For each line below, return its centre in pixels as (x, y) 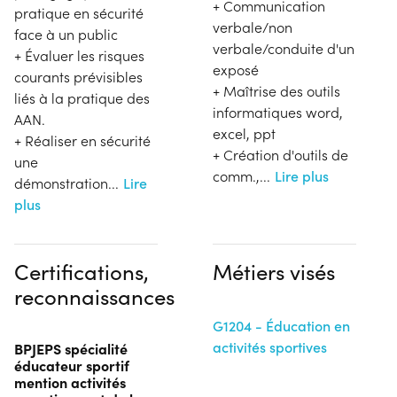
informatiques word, (278, 112)
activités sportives (270, 346)
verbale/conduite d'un (284, 48)
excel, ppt (244, 133)
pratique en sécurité (79, 12)
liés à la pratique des (82, 97)
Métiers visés (274, 271)
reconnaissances (94, 296)
